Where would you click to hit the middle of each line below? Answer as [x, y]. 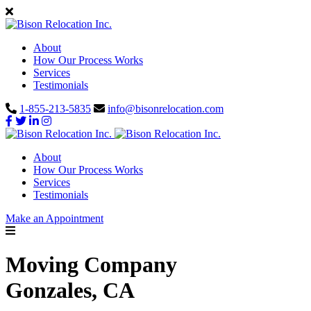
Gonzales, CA [70, 291]
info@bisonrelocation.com [166, 109]
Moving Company [91, 265]
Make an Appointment [54, 218]
